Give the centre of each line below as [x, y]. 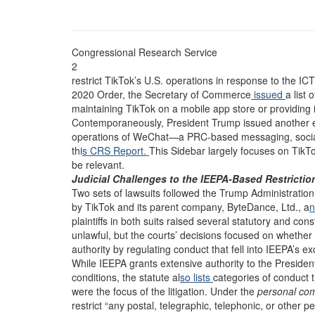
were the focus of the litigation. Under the [165, 291]
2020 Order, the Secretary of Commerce [161, 94]
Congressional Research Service [144, 52]
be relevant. [98, 165]
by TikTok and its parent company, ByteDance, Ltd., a [191, 207]
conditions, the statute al [126, 277]
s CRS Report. [116, 150]
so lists [197, 277]
